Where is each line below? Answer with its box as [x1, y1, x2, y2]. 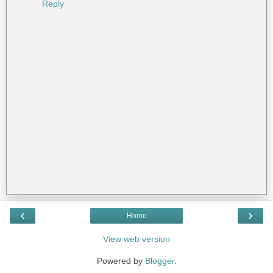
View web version [103, 233, 170, 244]
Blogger [144, 255, 174, 266]
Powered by [96, 255, 145, 266]
